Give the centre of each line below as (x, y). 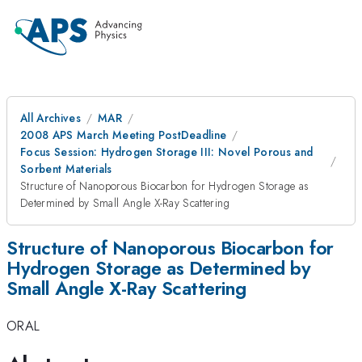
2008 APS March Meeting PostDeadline (124, 135)
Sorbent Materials (66, 169)
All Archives (51, 118)
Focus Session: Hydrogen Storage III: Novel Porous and (167, 152)
